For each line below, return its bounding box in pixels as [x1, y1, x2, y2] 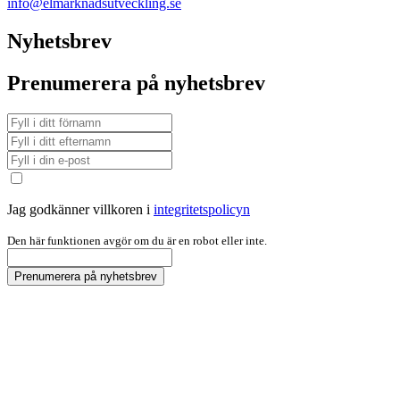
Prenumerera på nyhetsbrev [7, 71, 265, 95]
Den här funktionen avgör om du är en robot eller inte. [7, 233, 267, 247]
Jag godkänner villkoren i [7, 201, 154, 217]
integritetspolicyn [154, 201, 250, 217]
